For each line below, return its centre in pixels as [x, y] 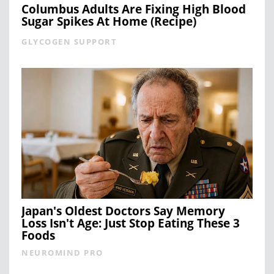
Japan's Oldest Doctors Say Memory [123, 211]
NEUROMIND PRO [62, 253]
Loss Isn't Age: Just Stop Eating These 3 [131, 224]
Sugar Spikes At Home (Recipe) [109, 22]
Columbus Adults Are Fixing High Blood [134, 9]
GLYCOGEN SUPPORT [69, 42]
